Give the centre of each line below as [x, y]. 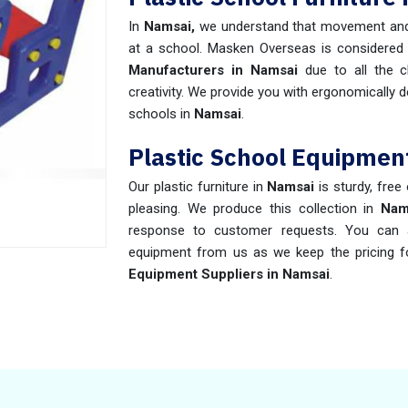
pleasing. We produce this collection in [255, 209]
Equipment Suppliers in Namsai [229, 274]
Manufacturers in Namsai [213, 70]
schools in [161, 114]
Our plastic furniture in [198, 187]
